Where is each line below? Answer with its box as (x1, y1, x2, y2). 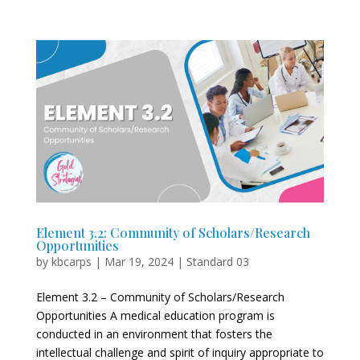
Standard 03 (186, 253, 249, 269)
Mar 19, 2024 (104, 253, 174, 269)
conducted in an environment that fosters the (35, 325, 272, 342)
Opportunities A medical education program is (35, 307, 275, 323)
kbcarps (51, 253, 92, 269)
